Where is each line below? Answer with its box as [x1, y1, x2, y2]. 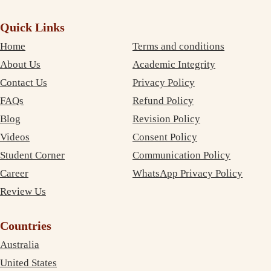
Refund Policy [132, 94, 194, 106]
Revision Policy [132, 113, 201, 125]
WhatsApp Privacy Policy [132, 167, 243, 179]
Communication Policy [132, 149, 231, 161]
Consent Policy [132, 131, 198, 143]
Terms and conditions [132, 40, 225, 52]
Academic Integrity [132, 58, 216, 70]
